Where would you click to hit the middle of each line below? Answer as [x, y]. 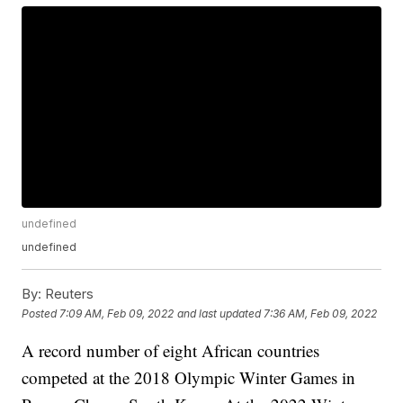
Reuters [68, 294]
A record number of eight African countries [171, 351]
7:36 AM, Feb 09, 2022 [321, 313]
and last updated [219, 313]
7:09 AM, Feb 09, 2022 [117, 313]
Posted [41, 313]
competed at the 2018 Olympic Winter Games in [189, 378]
